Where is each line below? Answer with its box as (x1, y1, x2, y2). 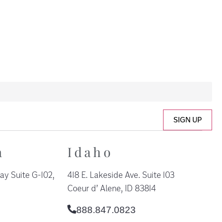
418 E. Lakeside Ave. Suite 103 (67, 169, 174, 180)
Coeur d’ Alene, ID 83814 (67, 182, 156, 193)
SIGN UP (173, 114, 202, 125)
